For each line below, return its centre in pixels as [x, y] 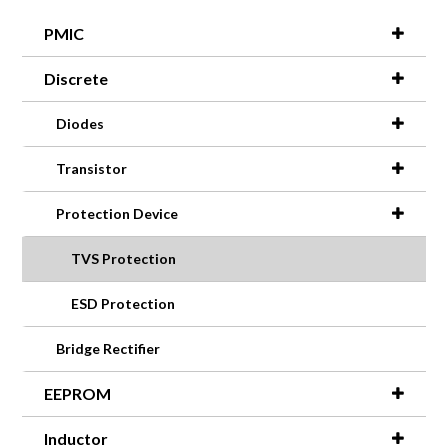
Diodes [80, 123]
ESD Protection [123, 303]
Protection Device [117, 213]
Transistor [92, 168]
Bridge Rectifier [108, 348]
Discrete [76, 78]
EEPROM [78, 393]
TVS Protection [124, 258]
